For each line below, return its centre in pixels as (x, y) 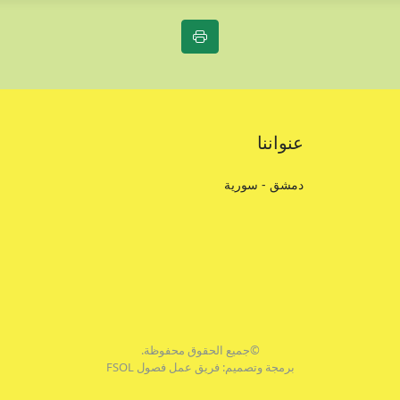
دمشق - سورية (263, 184)
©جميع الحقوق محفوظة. (200, 350)
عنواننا (280, 142)
